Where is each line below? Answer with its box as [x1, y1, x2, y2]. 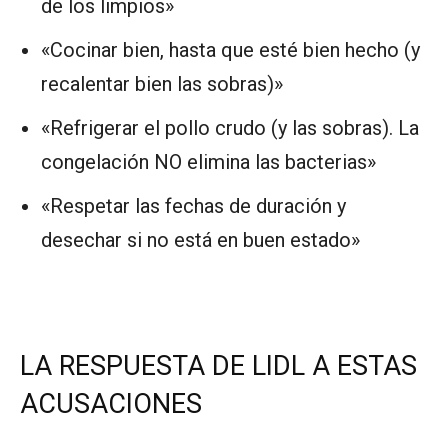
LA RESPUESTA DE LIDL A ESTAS [20, 349, 417, 382]
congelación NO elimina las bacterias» [41, 149, 376, 174]
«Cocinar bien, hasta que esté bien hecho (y [41, 37, 420, 62]
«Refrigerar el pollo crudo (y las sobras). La [41, 115, 419, 140]
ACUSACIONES [20, 387, 202, 420]
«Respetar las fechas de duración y [41, 193, 346, 218]
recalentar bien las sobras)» [41, 71, 283, 96]
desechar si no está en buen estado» [41, 227, 360, 252]
